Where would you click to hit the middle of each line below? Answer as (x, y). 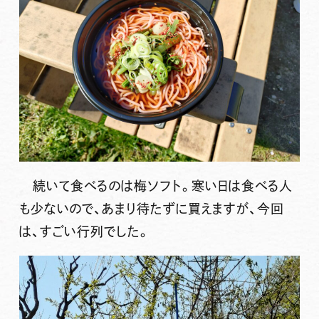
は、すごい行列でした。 (84, 232)
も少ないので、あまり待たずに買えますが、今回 (151, 209)
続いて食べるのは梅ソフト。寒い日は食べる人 (156, 186)
